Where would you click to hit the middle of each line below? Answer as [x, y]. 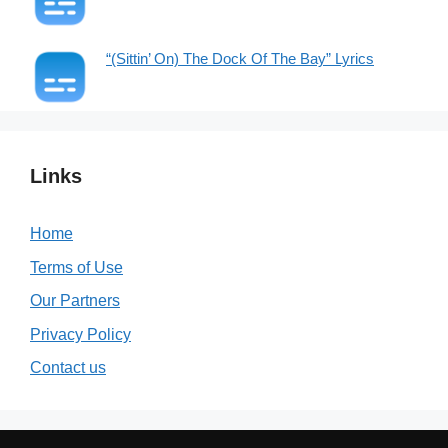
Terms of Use [76, 267]
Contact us [68, 367]
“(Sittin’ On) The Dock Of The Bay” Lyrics [240, 58]
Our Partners [75, 300]
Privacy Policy [80, 334]
